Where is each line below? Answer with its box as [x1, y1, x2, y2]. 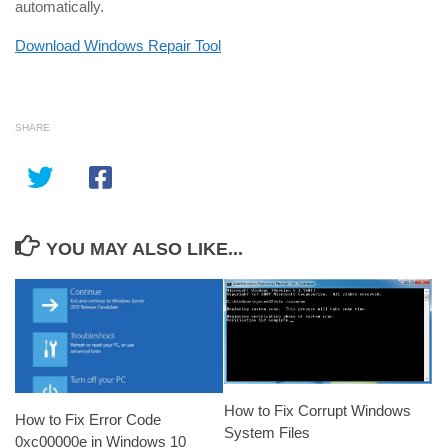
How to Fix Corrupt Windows [224, 401, 411, 419]
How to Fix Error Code [15, 410, 161, 428]
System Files [224, 423, 310, 441]
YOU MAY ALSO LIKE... [45, 239, 243, 259]
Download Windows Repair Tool [15, 37, 221, 54]
